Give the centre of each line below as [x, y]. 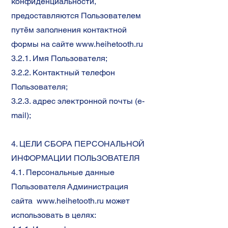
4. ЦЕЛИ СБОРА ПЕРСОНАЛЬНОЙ [78, 144]
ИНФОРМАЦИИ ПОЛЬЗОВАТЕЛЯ [76, 158]
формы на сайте [44, 44]
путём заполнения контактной [69, 30]
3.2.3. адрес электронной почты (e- [78, 101]
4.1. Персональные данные [63, 172]
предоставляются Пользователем [76, 16]
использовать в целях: [54, 215]
